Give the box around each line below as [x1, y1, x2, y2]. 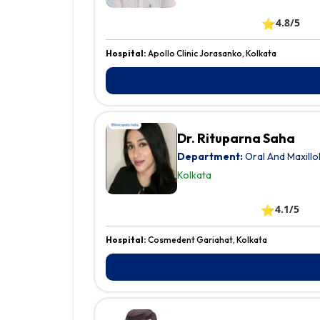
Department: [177, 150, 243, 164]
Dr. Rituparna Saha [177, 130, 295, 147]
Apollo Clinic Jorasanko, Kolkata [148, 48, 276, 59]
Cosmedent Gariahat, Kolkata [148, 234, 267, 246]
